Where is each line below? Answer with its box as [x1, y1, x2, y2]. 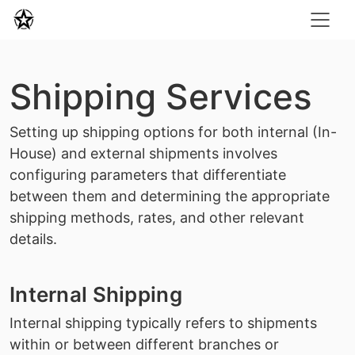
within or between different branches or [10, 336, 279, 353]
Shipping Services [10, 75, 313, 118]
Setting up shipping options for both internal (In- [10, 124, 337, 140]
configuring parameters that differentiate [10, 166, 286, 183]
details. [10, 231, 57, 247]
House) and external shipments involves [10, 145, 277, 162]
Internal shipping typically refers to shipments [10, 315, 317, 331]
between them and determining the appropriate [10, 188, 330, 204]
